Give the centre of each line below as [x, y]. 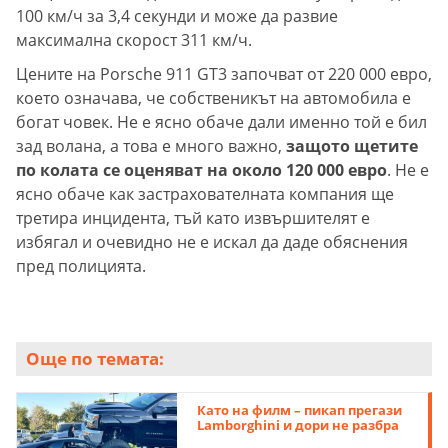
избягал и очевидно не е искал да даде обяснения [212, 241]
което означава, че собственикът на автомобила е [213, 97]
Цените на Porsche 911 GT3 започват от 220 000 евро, [224, 73]
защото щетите [352, 145]
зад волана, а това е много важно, [151, 145]
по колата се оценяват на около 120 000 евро [201, 169]
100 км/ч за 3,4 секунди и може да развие [177, 15]
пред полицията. [81, 265]
